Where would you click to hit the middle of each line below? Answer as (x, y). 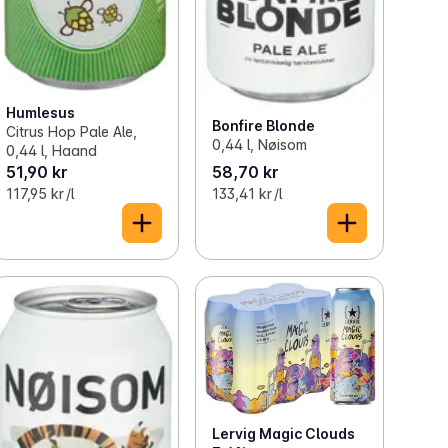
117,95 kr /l (40, 194)
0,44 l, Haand (52, 151)
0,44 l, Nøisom (259, 144)
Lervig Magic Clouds (283, 433)
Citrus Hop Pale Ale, (72, 132)
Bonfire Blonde (263, 125)
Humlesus (41, 113)
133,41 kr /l (246, 194)
